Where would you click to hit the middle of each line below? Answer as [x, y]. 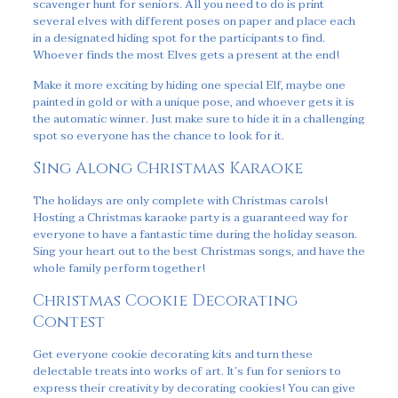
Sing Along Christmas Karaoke [167, 168]
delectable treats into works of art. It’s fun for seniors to [187, 371]
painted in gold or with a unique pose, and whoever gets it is [193, 102]
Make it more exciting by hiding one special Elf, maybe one [189, 85]
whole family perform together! [119, 268]
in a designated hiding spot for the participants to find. [179, 38]
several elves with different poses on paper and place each [194, 21]
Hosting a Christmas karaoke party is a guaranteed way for [190, 217]
